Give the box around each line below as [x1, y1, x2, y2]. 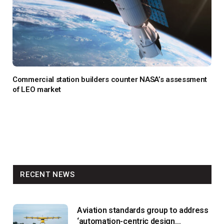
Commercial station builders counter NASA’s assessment [12, 74, 207, 84]
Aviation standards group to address [77, 205, 208, 215]
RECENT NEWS [20, 169, 75, 179]
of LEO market [12, 84, 61, 94]
